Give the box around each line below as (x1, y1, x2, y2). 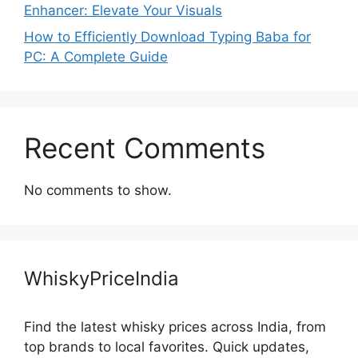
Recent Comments (24, 131, 265, 165)
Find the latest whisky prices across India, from (24, 319, 326, 335)
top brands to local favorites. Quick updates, (24, 339, 309, 355)
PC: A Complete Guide (24, 49, 168, 65)
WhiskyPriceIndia (24, 267, 179, 290)
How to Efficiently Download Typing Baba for (24, 29, 311, 45)
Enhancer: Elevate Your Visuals (24, 2, 222, 18)
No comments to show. (24, 182, 172, 198)
